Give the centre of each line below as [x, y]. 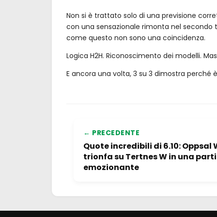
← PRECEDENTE [111, 133]
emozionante [111, 167]
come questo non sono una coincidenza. [136, 38]
